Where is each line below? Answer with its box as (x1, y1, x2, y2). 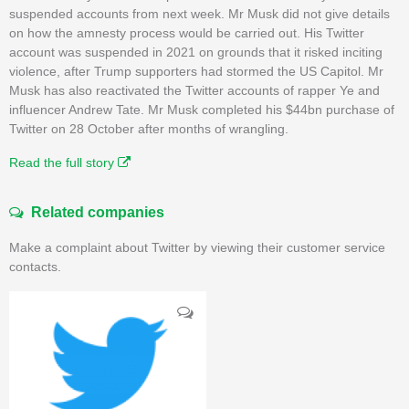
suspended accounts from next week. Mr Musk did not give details (9, 5, 390, 21)
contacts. (9, 258, 61, 274)
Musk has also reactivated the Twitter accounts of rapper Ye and (9, 82, 380, 98)
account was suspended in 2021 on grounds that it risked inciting (9, 44, 383, 59)
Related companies (24, 204, 164, 220)
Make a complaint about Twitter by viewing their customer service (9, 239, 385, 255)
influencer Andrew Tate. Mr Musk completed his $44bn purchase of (9, 101, 394, 117)
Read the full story (9, 154, 118, 170)
